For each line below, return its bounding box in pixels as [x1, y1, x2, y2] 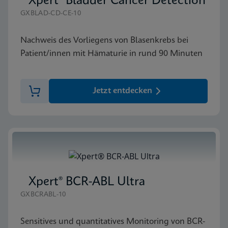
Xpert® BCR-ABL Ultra [28, 176, 145, 188]
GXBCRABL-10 [20, 191, 66, 198]
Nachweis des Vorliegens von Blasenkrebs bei [20, 36, 188, 45]
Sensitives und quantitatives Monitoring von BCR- [20, 217, 205, 226]
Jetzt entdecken [92, 86, 152, 95]
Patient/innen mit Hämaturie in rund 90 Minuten [20, 49, 203, 58]
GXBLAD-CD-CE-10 [20, 10, 81, 17]
